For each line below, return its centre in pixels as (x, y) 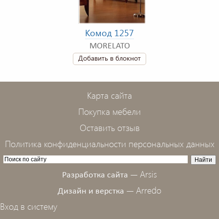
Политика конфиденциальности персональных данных (109, 143)
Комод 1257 (109, 33)
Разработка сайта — (101, 175)
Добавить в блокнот (109, 58)
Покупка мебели (109, 111)
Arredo (149, 190)
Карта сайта (109, 95)
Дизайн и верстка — (97, 191)
